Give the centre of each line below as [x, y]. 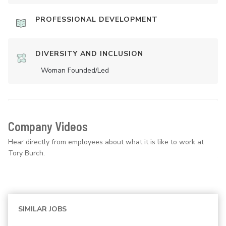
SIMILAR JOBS [42, 209]
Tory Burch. [26, 153]
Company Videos [48, 127]
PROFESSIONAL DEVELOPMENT [97, 20]
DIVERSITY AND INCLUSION [89, 54]
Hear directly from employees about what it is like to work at [106, 142]
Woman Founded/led [75, 71]
